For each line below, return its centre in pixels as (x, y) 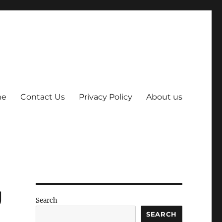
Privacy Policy (105, 97)
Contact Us (42, 97)
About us (164, 97)
